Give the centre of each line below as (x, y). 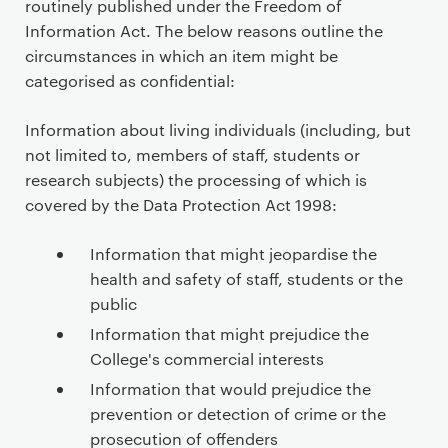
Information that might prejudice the (229, 333)
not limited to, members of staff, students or (192, 154)
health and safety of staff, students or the (246, 278)
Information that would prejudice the (230, 388)
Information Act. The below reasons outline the (204, 30)
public (113, 303)
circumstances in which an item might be (181, 55)
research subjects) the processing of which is (196, 179)
